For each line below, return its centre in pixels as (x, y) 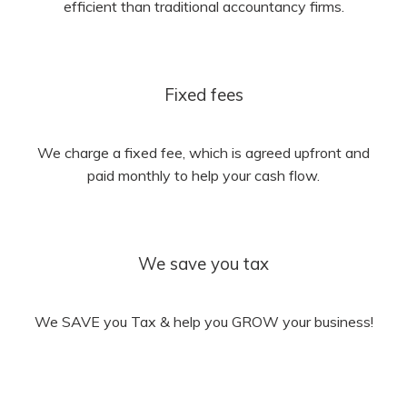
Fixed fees (203, 94)
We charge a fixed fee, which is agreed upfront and (203, 153)
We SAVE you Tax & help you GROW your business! (203, 322)
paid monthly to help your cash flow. (203, 176)
